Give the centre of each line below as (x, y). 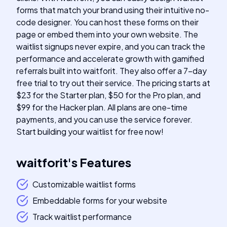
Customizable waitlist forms (84, 184)
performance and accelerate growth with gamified (110, 59)
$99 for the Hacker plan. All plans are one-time (102, 107)
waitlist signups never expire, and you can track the (111, 46)
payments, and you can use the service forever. (104, 119)
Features (105, 162)
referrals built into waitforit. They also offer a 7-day (111, 71)
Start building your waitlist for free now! (90, 131)
